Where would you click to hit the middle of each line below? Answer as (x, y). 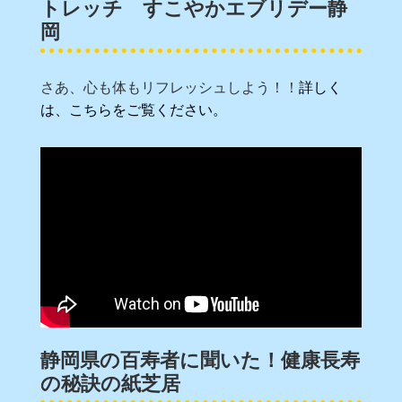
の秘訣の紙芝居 (110, 380)
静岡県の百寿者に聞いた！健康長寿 (200, 357)
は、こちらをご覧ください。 (134, 109)
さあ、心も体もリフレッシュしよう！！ (170, 87)
